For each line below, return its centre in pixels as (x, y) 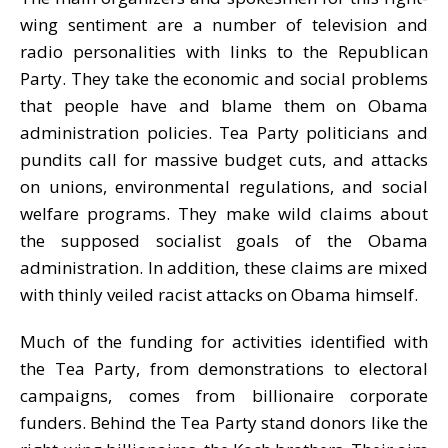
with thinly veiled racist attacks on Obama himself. (219, 294)
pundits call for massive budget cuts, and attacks (224, 159)
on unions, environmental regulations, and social (224, 186)
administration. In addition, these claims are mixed (224, 267)
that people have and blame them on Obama (224, 105)
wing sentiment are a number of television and (224, 24)
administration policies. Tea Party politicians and (224, 132)
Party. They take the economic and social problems (224, 78)
